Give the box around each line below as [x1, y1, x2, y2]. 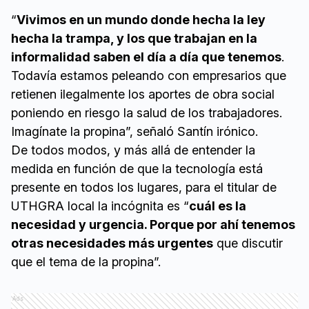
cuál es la [189, 199, 246, 214]
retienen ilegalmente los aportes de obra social [11, 87, 275, 102]
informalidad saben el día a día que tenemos [11, 50, 281, 65]
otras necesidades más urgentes [11, 236, 213, 251]
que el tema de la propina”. [11, 255, 161, 270]
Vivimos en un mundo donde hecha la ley [17, 12, 266, 28]
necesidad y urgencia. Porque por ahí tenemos [11, 217, 295, 232]
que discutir [213, 236, 283, 251]
